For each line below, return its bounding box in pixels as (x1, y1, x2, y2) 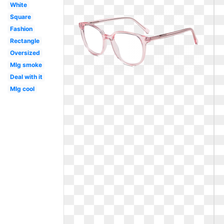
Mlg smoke (9, 61, 42, 68)
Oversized (9, 49, 40, 56)
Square (9, 13, 31, 20)
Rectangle (9, 37, 39, 44)
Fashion (9, 25, 32, 32)
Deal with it (9, 73, 42, 80)
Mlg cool (9, 85, 34, 92)
